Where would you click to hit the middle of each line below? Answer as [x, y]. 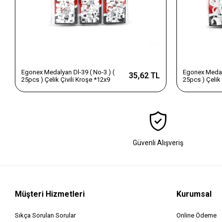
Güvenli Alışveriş [158, 142]
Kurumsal [194, 194]
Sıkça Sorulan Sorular [46, 215]
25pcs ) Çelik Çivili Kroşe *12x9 [66, 79]
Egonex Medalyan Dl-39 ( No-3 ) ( [68, 72]
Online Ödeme [197, 215]
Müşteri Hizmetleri [50, 194]
